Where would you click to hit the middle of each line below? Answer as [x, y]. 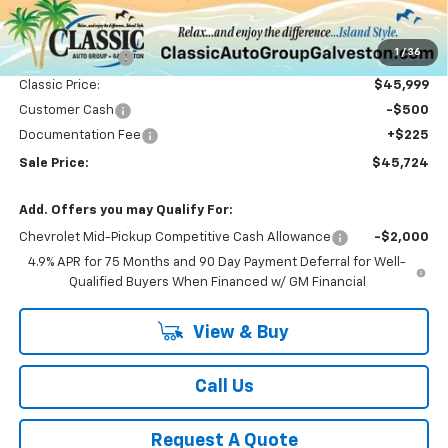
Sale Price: [53, 164]
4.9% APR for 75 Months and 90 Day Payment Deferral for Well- [217, 263]
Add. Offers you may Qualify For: [125, 211]
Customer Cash [66, 111]
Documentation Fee [79, 136]
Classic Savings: [67, 58]
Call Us [224, 387]
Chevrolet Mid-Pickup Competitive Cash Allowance [174, 238]
